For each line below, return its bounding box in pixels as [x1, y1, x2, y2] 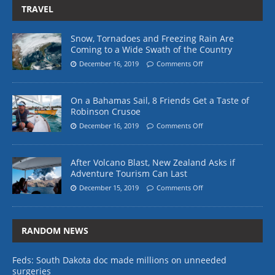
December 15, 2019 [79, 182, 139, 192]
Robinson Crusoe [71, 105, 141, 117]
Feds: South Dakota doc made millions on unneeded [12, 254, 227, 266]
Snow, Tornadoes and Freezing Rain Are [71, 32, 234, 44]
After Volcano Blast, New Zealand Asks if [71, 156, 235, 168]
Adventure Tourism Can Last [71, 167, 187, 179]
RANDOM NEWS [21, 224, 88, 236]
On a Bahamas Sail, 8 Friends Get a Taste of [71, 94, 249, 106]
